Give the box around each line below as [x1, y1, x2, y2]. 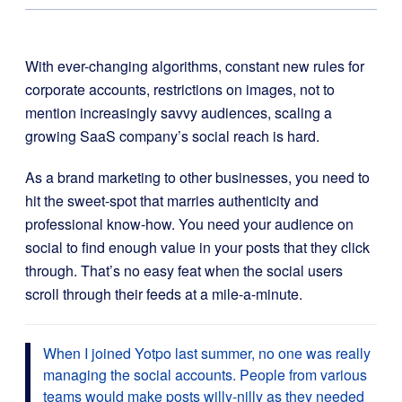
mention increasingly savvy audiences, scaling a [25, 102, 332, 123]
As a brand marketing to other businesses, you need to [25, 167, 370, 188]
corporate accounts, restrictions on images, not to [25, 79, 335, 100]
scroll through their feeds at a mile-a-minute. [25, 284, 302, 304]
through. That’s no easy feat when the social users [25, 260, 343, 281]
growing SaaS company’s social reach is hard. [25, 126, 319, 146]
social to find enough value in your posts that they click [25, 237, 370, 258]
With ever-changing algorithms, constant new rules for [25, 56, 364, 76]
